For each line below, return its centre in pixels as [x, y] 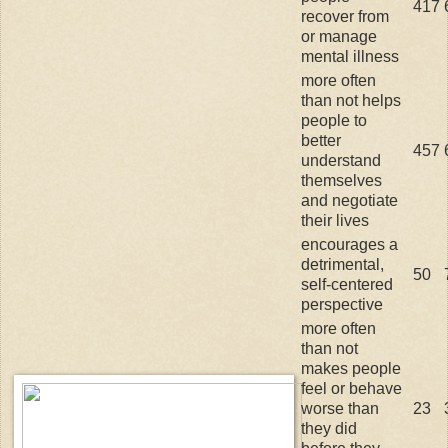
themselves [341, 180]
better [321, 140]
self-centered [347, 284]
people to [334, 120]
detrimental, [342, 264]
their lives [335, 220]
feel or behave [351, 388]
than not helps [351, 100]
